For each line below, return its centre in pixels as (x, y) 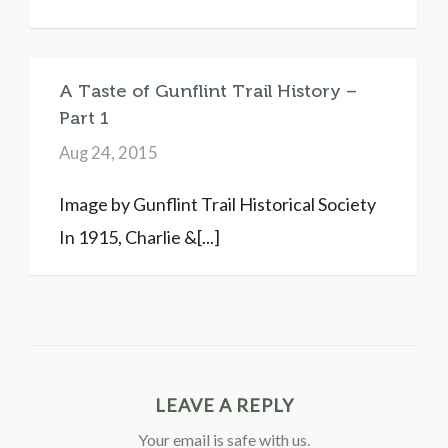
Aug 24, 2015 (108, 152)
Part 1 (84, 117)
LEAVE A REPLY (224, 404)
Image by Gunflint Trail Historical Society (217, 203)
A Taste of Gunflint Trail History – (208, 90)
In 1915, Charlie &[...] (139, 236)
